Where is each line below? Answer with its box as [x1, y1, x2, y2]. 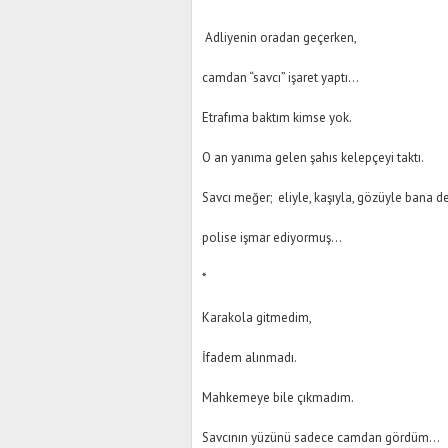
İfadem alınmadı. [202, 349, 297, 366]
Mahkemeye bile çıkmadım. [202, 389, 354, 406]
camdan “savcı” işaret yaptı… [202, 69, 359, 86]
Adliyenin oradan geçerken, [202, 29, 357, 46]
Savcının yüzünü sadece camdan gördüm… [202, 429, 440, 446]
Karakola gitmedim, [202, 309, 312, 326]
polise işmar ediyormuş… [202, 229, 342, 246]
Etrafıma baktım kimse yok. [202, 109, 352, 126]
